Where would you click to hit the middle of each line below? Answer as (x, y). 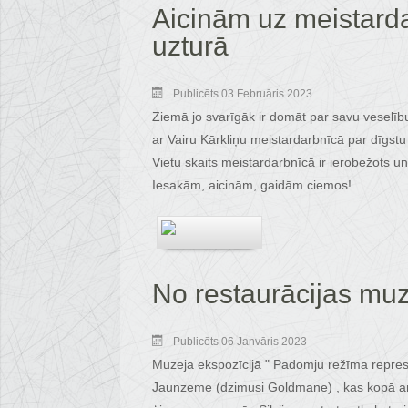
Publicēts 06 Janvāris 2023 (240, 342)
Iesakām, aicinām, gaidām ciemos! (252, 185)
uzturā (190, 46)
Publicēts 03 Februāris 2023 (243, 94)
